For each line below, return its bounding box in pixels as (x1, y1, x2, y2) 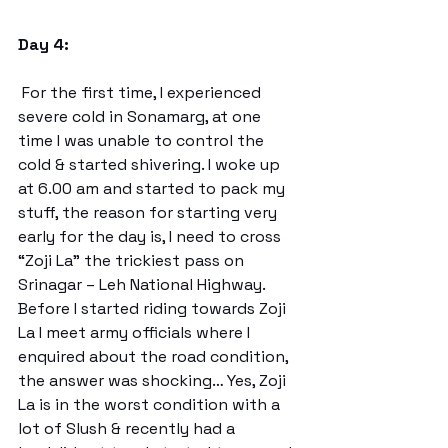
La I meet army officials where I (18, 321, 254, 343)
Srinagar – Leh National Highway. (18, 273, 269, 295)
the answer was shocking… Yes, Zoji (18, 369, 290, 391)
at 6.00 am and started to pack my (18, 177, 289, 199)
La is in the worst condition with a (18, 393, 284, 415)
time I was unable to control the (18, 129, 268, 151)
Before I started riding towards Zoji (18, 297, 290, 319)
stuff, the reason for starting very (18, 201, 281, 223)
